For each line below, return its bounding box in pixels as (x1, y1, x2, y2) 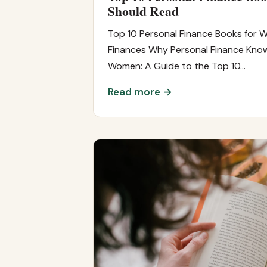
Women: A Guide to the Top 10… (108, 60, 246, 73)
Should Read (108, 2, 179, 21)
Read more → (108, 85, 172, 99)
